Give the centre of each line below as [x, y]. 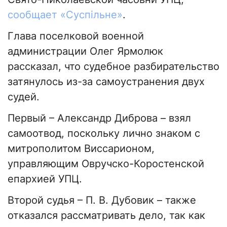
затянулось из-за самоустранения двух [106, 82]
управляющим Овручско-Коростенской [106, 164]
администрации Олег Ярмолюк [85, 51]
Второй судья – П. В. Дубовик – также [102, 200]
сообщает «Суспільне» [65, 15]
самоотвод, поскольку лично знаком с [104, 134]
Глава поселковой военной [76, 36]
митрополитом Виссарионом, [81, 149]
